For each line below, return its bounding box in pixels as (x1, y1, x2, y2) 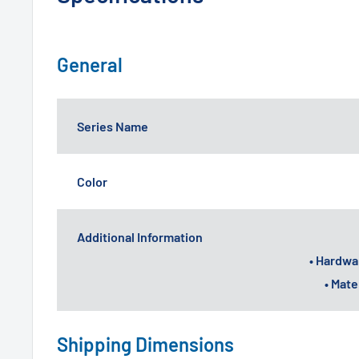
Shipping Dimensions (57, 332, 234, 356)
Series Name (77, 118, 148, 134)
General (57, 52, 123, 76)
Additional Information (77, 228, 203, 244)
